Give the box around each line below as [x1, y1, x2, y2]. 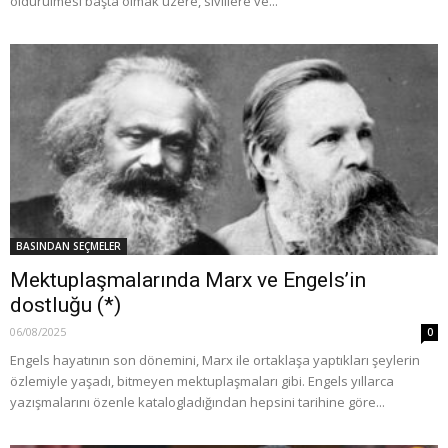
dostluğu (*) [10, 293, 121, 318]
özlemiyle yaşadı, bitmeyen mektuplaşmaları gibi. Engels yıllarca [10, 372, 394, 391]
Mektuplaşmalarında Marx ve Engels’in [10, 268, 366, 293]
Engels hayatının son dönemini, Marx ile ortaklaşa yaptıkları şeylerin [10, 351, 420, 370]
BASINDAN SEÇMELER [16, 239, 121, 254]
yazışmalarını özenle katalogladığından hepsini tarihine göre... [10, 393, 385, 412]
